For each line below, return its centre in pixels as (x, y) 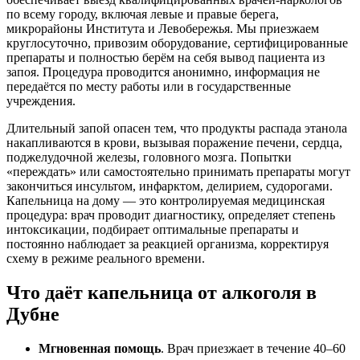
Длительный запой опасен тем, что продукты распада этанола (177, 128)
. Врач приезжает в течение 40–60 (253, 348)
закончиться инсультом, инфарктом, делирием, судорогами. (170, 186)
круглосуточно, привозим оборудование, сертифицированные (177, 43)
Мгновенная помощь (100, 348)
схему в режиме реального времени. (106, 258)
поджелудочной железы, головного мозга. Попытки (149, 157)
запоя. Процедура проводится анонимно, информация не (163, 72)
